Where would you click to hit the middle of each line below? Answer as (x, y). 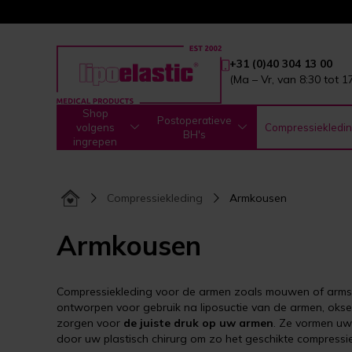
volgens (95, 127)
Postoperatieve (195, 120)
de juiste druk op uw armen (198, 323)
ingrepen (95, 141)
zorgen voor (90, 323)
